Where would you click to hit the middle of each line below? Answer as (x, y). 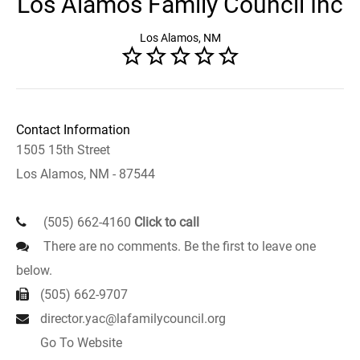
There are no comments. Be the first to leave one (178, 246)
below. (34, 270)
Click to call (167, 222)
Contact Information (73, 130)
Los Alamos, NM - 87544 (86, 174)
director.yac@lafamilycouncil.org (133, 319)
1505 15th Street (63, 150)
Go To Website (81, 343)
